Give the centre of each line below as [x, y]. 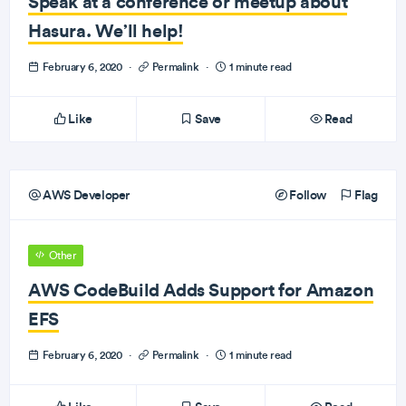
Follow [306, 195]
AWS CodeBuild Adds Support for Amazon [201, 290]
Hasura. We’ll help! [106, 30]
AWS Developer [85, 195]
